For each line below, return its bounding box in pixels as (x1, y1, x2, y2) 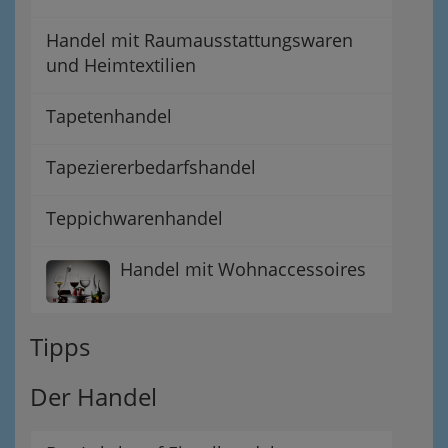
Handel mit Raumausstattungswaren (46, 28, 353, 52)
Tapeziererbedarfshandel (46, 155, 256, 179)
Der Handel (30, 379, 157, 413)
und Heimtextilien (46, 53, 196, 77)
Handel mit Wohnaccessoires (120, 257, 366, 281)
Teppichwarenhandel (46, 206, 223, 230)
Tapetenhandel (46, 104, 172, 128)
